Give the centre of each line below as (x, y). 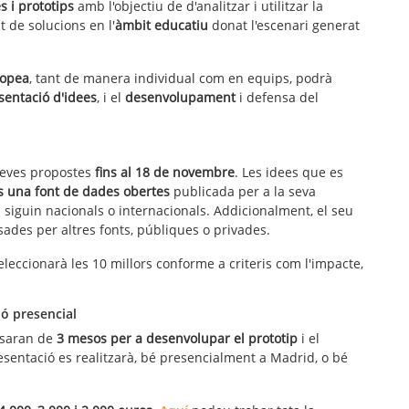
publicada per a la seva (243, 192)
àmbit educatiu (162, 26)
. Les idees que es (289, 173)
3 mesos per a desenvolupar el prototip (179, 339)
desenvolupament (182, 98)
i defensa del (279, 98)
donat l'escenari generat (284, 26)
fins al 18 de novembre (165, 173)
